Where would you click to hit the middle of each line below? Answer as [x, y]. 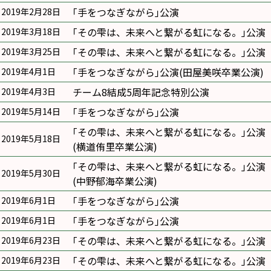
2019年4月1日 [28, 71]
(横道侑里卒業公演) [115, 146]
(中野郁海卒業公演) [115, 181]
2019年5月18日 [31, 139]
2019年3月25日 [31, 51]
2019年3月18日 [31, 31]
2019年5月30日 [31, 173]
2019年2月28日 [31, 11]
